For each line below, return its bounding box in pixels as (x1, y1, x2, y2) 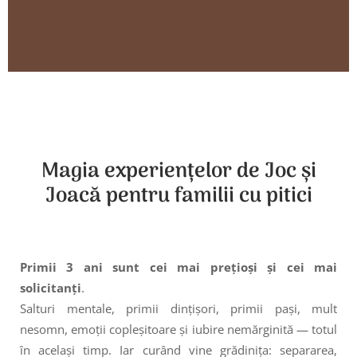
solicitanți (20, 280, 81, 296)
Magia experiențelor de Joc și (41, 155, 316, 189)
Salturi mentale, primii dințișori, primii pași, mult (20, 300, 337, 316)
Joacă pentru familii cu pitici (45, 179, 312, 214)
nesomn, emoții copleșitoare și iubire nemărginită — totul (20, 321, 337, 337)
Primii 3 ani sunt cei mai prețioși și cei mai (20, 259, 337, 275)
